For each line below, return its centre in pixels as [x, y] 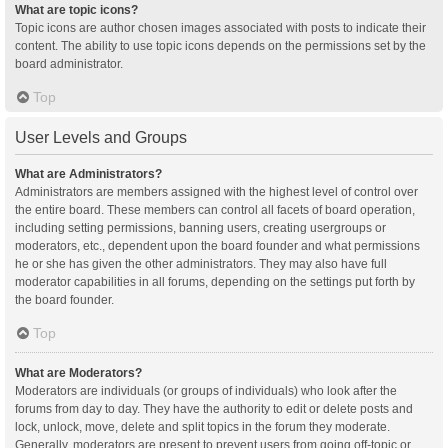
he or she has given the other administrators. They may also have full [201, 263]
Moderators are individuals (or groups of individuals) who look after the [206, 390]
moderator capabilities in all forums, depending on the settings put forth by [215, 281]
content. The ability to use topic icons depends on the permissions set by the [220, 45]
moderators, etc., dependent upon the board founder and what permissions [217, 245]
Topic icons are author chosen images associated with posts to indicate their [220, 27]
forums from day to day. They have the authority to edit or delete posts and [214, 408]
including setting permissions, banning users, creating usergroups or [200, 227]
